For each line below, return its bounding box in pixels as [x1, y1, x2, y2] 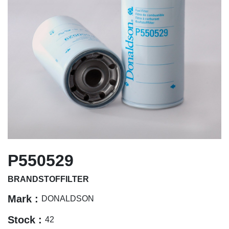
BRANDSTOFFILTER [8, 175, 89, 184]
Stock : [8, 214, 45, 225]
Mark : [8, 193, 41, 204]
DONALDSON [41, 194, 94, 203]
